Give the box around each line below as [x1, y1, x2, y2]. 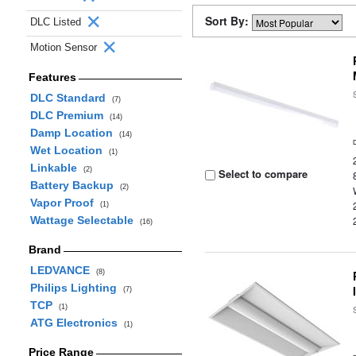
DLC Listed [30, 16, 84, 28]
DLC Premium [29, 109, 110, 122]
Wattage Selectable [29, 214, 140, 226]
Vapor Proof [29, 196, 100, 209]
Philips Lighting [29, 281, 123, 294]
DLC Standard [29, 91, 112, 104]
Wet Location [29, 144, 109, 157]
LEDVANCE [29, 264, 96, 277]
